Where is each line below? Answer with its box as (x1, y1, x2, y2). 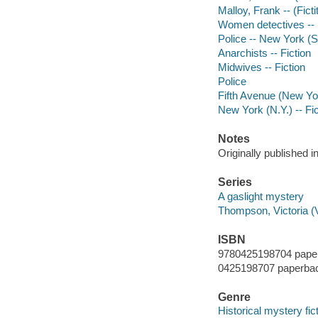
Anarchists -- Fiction (217, 46, 311, 59)
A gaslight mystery (217, 190, 304, 202)
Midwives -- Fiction (217, 61, 305, 73)
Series (217, 176, 252, 189)
